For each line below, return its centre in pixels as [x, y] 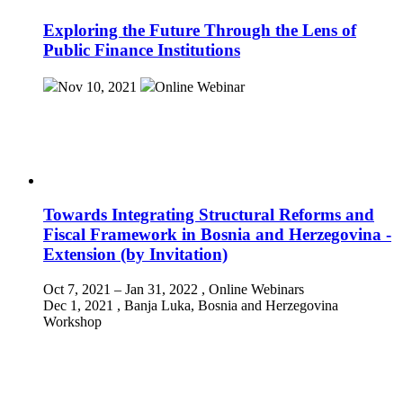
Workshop [72, 322]
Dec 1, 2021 [78, 305]
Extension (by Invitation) [135, 255]
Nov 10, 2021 [97, 86]
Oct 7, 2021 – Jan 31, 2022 [121, 289]
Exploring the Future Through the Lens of [200, 30]
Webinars [278, 289]
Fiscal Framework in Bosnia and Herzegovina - [217, 235]
